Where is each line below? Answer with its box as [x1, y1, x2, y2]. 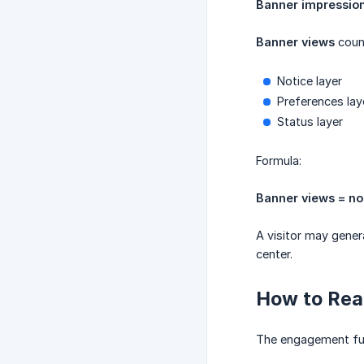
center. [256, 247, 292, 262]
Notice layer [277, 74, 342, 89]
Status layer [277, 115, 343, 129]
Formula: [256, 154, 301, 168]
